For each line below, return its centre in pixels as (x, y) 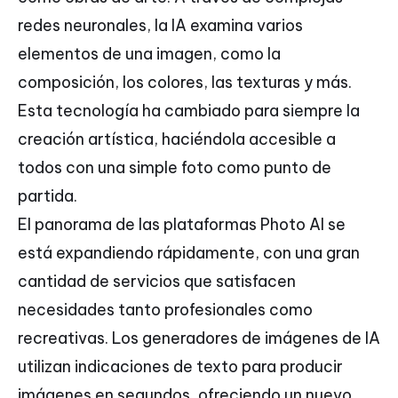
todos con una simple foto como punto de (175, 168)
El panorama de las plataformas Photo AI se (182, 225)
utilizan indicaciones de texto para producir (180, 367)
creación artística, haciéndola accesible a (177, 139)
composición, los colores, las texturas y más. (185, 83)
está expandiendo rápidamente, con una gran (189, 253)
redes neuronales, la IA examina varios (160, 26)
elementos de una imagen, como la (149, 54)
